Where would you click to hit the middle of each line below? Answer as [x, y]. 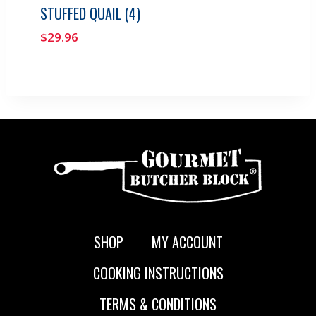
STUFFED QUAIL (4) [90, 13]
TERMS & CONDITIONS [158, 304]
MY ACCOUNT [187, 242]
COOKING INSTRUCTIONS [158, 273]
